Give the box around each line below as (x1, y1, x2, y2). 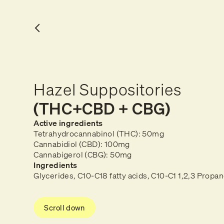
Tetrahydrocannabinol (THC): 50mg (33, 128, 169, 139)
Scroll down (44, 202, 85, 213)
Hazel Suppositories (33, 79, 181, 100)
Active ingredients (33, 117, 103, 128)
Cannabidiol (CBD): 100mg (33, 138, 135, 149)
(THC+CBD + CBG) (33, 98, 170, 119)
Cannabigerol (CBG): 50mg (33, 149, 132, 160)
